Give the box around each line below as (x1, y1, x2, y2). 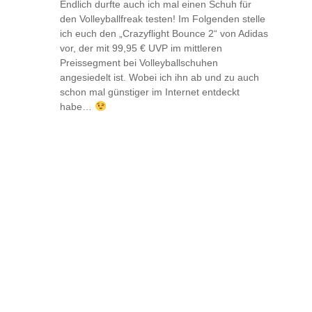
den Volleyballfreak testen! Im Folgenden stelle (60, 13, 265, 24)
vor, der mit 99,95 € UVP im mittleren (60, 42, 222, 54)
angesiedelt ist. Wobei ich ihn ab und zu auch (60, 71, 259, 83)
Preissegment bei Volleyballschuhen (60, 56, 218, 68)
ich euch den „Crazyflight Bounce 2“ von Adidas (60, 27, 268, 39)
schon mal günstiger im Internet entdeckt (60, 86, 240, 97)
